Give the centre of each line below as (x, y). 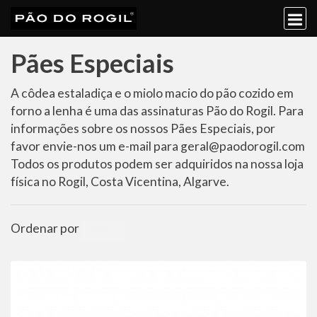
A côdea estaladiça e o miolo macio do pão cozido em (152, 93)
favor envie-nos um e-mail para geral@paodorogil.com (158, 146)
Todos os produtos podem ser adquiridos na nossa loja (157, 164)
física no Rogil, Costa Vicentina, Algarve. (120, 181)
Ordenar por (46, 228)
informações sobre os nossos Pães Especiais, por (143, 128)
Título (100, 229)
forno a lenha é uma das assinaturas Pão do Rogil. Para (157, 111)
